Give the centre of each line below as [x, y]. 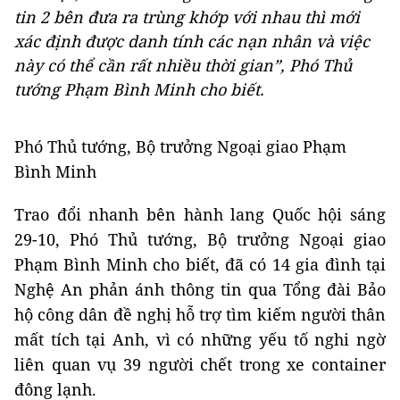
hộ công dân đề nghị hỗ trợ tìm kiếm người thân [200, 314]
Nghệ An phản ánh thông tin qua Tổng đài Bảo [200, 289]
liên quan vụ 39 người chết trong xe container [200, 364]
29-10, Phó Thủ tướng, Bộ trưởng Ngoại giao [200, 239]
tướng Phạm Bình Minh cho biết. [139, 89]
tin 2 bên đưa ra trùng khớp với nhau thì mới [187, 17]
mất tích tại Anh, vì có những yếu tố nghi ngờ [200, 339]
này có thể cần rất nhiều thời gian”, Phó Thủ [183, 65]
